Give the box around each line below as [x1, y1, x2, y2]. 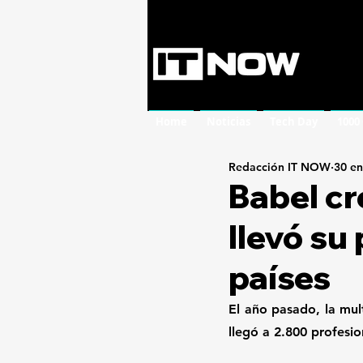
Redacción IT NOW [228, 160, 331, 174]
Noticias [207, 114, 250, 129]
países [228, 257, 331, 297]
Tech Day [270, 114, 318, 129]
